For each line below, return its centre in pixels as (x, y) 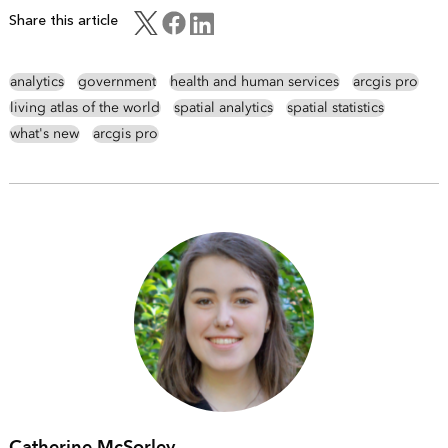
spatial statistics (335, 108)
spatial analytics (223, 108)
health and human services (254, 82)
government (116, 82)
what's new (44, 134)
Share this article (63, 21)
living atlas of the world (84, 108)
